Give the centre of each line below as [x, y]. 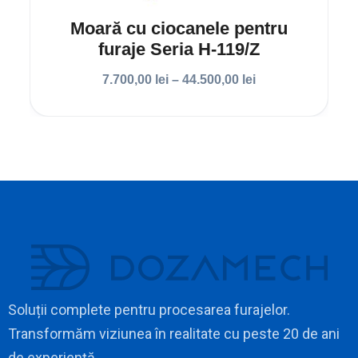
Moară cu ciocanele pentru [179, 28]
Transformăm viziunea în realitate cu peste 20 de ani [174, 334]
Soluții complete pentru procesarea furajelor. [149, 310]
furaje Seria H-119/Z [179, 49]
